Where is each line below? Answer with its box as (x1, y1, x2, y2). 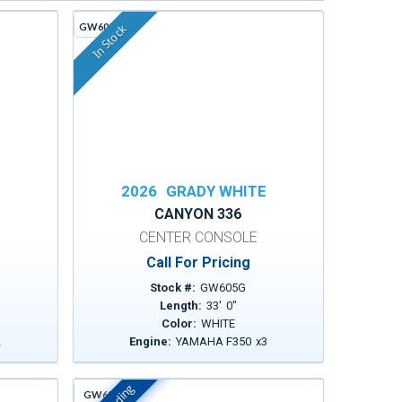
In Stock (89, 22, 128, 62)
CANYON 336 (154, 205, 242, 223)
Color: (161, 317, 197, 330)
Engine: (128, 335, 171, 348)
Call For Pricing (145, 254, 250, 271)
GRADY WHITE (165, 182, 267, 200)
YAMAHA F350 (175, 335, 251, 348)
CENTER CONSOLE (138, 229, 258, 246)
